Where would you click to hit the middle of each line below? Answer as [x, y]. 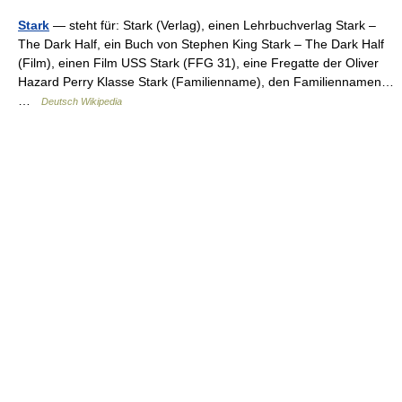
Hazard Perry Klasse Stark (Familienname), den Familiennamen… [206, 82]
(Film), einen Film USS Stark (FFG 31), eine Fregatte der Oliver [198, 63]
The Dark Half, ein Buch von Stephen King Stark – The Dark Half [201, 44]
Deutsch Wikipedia [82, 101]
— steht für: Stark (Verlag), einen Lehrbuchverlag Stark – [213, 25]
